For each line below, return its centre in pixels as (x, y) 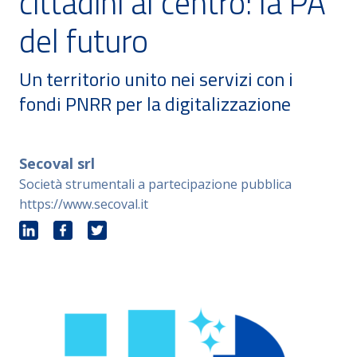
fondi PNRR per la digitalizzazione (155, 104)
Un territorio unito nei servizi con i (156, 79)
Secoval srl (57, 164)
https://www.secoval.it (84, 204)
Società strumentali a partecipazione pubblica (155, 184)
